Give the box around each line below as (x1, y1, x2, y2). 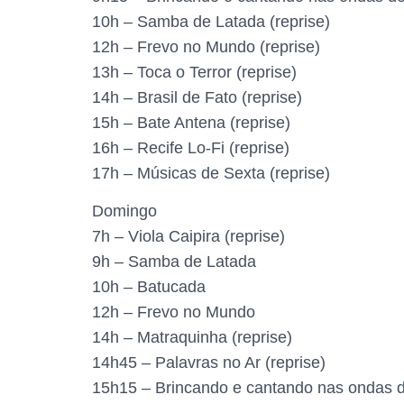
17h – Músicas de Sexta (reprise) (92, 164, 330, 182)
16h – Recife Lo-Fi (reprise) (92, 139, 289, 157)
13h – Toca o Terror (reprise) (92, 63, 297, 81)
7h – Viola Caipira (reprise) (92, 227, 285, 246)
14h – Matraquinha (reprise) (92, 328, 292, 347)
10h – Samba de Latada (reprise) (92, 13, 330, 31)
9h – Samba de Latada (92, 252, 256, 271)
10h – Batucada (92, 278, 206, 297)
